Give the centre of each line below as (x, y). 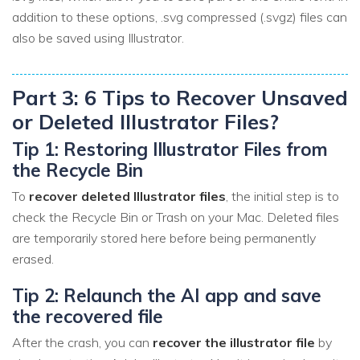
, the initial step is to (282, 196)
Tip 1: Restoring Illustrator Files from (170, 149)
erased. (33, 258)
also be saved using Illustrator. (98, 37)
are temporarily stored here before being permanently (164, 237)
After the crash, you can (82, 343)
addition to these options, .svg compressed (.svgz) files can (180, 16)
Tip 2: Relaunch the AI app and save (167, 295)
